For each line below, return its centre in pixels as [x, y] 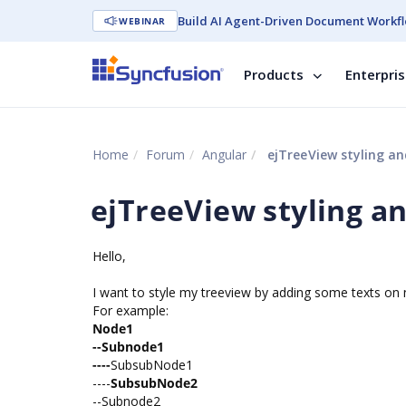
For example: [130, 310]
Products [274, 74]
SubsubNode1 [152, 365]
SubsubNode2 [154, 383]
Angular [224, 155]
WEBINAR [142, 21]
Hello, [109, 256]
